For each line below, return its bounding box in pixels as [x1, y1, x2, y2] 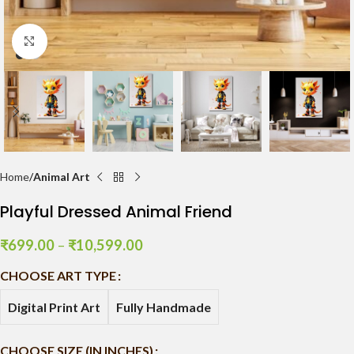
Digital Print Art [8, 299, 100, 314]
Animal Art [33, 170, 90, 183]
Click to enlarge [47, 35, 122, 47]
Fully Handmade [116, 299, 211, 314]
